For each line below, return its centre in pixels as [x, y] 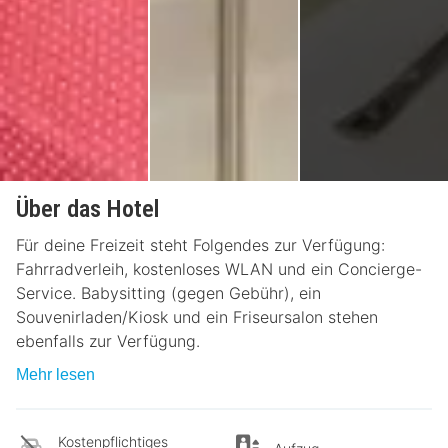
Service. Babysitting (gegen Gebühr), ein [168, 293]
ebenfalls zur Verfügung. [108, 341]
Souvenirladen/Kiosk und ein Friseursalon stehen [197, 317]
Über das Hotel [87, 209]
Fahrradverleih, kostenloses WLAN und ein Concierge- [219, 269]
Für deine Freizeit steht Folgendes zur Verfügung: [200, 245]
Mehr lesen [55, 375]
